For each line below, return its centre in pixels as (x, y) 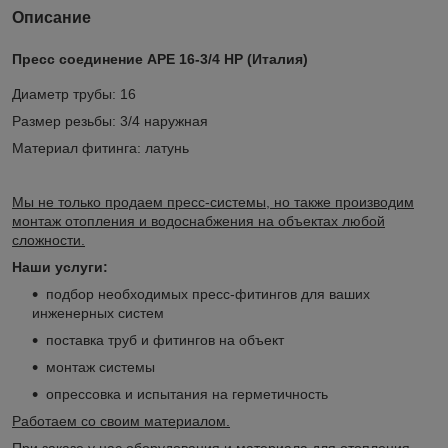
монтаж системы (100, 367)
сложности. (48, 240)
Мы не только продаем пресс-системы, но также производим (213, 202)
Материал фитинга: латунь (100, 148)
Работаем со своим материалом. (121, 421)
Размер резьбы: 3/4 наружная (110, 121)
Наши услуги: (60, 267)
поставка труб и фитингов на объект (165, 340)
